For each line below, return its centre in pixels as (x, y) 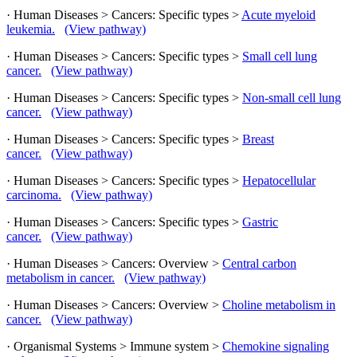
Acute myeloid (279, 14)
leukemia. (31, 29)
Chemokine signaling (276, 346)
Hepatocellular (279, 180)
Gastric (260, 222)
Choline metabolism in (279, 304)
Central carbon (259, 263)
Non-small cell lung (292, 97)
